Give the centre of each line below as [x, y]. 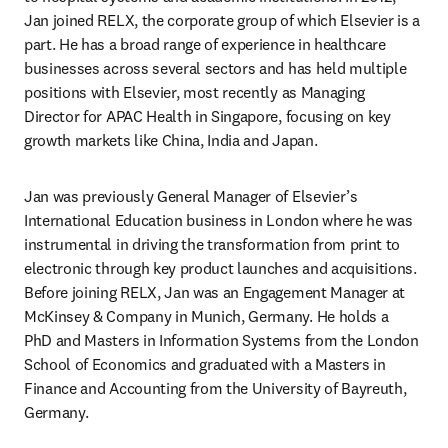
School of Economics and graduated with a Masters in [205, 364]
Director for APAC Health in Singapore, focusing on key [207, 116]
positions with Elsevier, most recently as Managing [194, 92]
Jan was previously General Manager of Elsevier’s [191, 196]
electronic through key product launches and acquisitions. [220, 268]
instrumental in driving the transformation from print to [212, 244]
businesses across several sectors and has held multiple [215, 68]
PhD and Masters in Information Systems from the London [221, 340]
